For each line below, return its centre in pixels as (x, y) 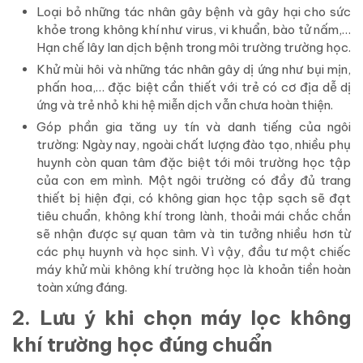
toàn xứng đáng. (82, 288)
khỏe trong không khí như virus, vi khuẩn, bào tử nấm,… (194, 30)
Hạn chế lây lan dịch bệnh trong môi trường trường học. (194, 48)
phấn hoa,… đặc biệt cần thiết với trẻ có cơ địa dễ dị (194, 88)
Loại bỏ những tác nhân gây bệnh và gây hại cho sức (194, 12)
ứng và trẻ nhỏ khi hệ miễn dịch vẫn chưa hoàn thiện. (185, 105)
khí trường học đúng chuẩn (142, 345)
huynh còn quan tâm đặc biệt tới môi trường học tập (194, 163)
